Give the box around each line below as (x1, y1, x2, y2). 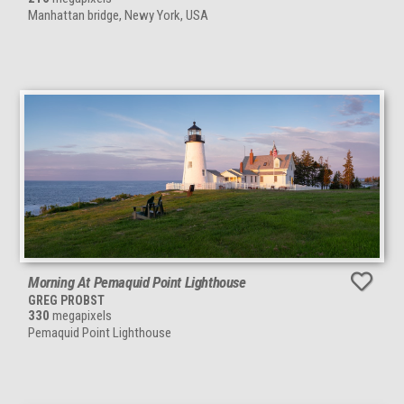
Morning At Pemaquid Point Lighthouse (28, 272, 246, 291)
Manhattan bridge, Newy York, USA (28, 6, 208, 23)
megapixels (50, 307, 112, 324)
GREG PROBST (28, 292, 105, 308)
